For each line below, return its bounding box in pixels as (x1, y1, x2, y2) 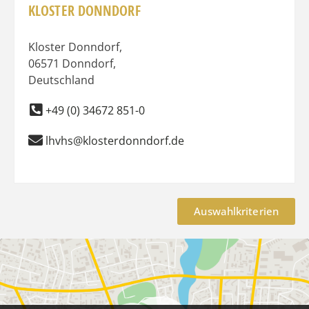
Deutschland (28, 72, 94, 88)
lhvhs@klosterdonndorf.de (46, 132, 184, 148)
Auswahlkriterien (194, 203, 279, 218)
